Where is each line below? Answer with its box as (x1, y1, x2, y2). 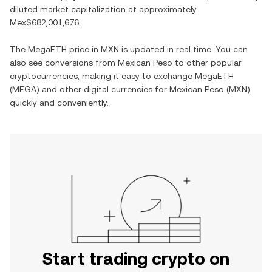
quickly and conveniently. (10, 98, 109, 107)
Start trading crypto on (42, 249, 229, 268)
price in (67, 44, 101, 54)
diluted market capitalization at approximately (10, 4, 197, 14)
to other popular (172, 58, 242, 67)
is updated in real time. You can (119, 44, 248, 54)
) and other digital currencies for (36, 84, 169, 94)
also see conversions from (10, 58, 118, 67)
